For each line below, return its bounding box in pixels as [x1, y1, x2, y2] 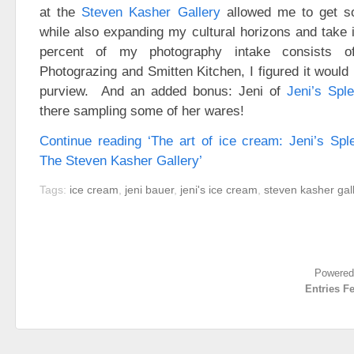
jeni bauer [125, 183, 174, 196]
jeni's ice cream [180, 183, 258, 196]
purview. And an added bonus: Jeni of [40, 84, 287, 99]
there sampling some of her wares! [40, 104, 244, 119]
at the [40, 5, 82, 20]
